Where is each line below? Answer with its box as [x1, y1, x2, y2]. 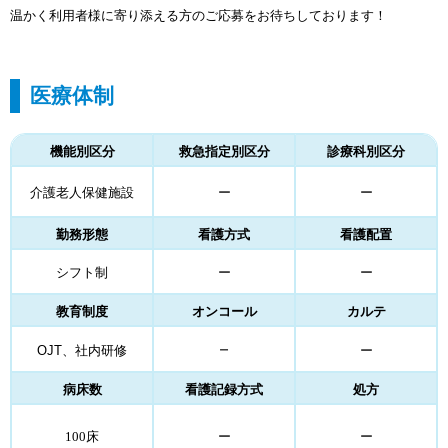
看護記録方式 [185, 381, 263, 397]
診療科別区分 [327, 143, 405, 159]
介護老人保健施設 [30, 184, 134, 200]
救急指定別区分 [178, 143, 270, 159]
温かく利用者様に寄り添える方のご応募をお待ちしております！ [10, 7, 387, 23]
